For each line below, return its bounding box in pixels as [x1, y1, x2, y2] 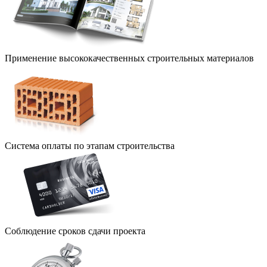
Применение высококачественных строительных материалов [5, 53, 254, 64]
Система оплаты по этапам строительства [5, 141, 175, 151]
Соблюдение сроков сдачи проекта [5, 226, 145, 237]
